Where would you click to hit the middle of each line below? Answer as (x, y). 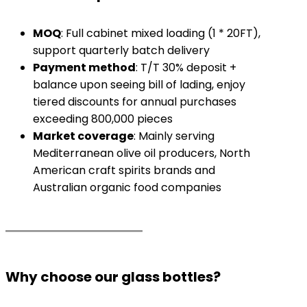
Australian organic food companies (127, 187)
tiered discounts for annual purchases (135, 102)
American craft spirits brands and (124, 170)
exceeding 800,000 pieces (103, 119)
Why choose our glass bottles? (113, 277)
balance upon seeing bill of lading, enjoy (139, 85)
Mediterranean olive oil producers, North (142, 153)
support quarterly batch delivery (121, 50)
